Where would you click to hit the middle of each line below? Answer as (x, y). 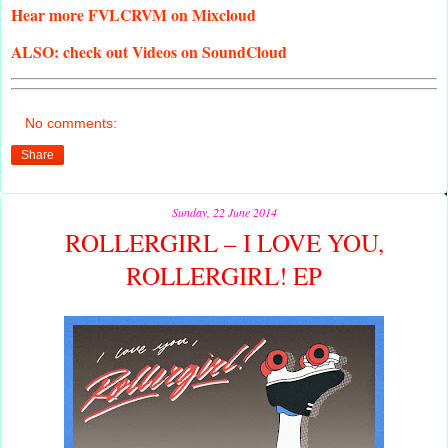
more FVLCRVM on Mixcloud (150, 14)
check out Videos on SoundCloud (173, 51)
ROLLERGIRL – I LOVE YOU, (224, 242)
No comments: (71, 122)
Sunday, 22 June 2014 (224, 211)
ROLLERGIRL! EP (224, 275)
